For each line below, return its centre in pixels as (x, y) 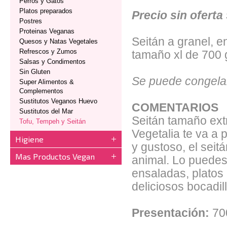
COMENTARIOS (175, 108)
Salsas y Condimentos (52, 62)
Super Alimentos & (47, 82)
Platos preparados (46, 11)
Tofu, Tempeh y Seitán (52, 121)
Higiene (29, 139)
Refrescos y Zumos (48, 51)
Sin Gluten (35, 72)
